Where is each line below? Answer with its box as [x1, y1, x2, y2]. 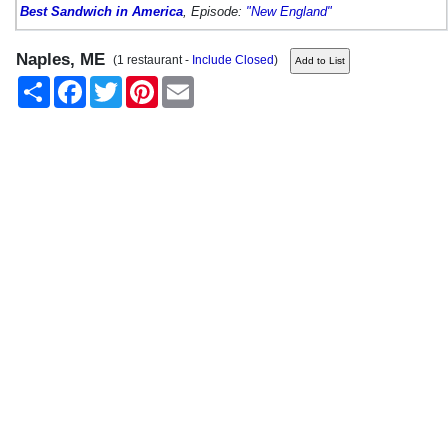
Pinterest [158, 76, 206, 91]
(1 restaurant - [107, 52, 192, 67]
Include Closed [192, 52, 274, 67]
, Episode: [183, 3, 246, 19]
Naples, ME [16, 49, 105, 69]
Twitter [122, 76, 157, 91]
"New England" [246, 3, 332, 19]
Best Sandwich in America [20, 3, 183, 19]
